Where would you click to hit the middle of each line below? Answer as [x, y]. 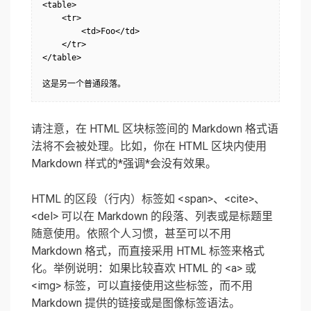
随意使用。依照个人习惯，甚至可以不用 [131, 234]
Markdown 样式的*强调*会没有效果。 [124, 164]
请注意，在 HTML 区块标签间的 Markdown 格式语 [155, 129]
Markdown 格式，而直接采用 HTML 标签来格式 [148, 251]
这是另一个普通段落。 [84, 84]
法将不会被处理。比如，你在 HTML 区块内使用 [149, 146]
